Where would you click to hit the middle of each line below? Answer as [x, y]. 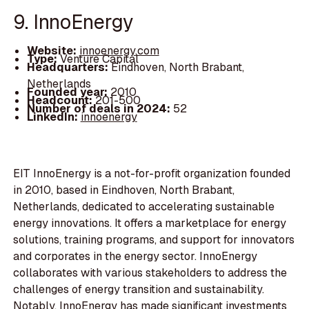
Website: [53, 50]
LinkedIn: [53, 117]
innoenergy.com [119, 50]
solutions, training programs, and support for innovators [154, 240]
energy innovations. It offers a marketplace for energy [150, 223]
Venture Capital [99, 59]
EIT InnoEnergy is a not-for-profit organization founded [152, 174]
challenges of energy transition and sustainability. [139, 290]
